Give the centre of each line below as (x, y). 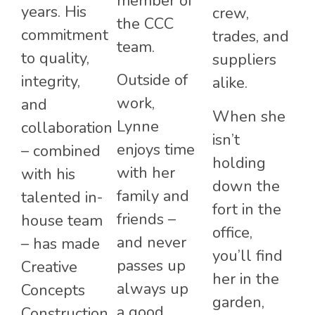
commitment (65, 36)
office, (232, 232)
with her (146, 173)
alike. (230, 83)
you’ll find (247, 256)
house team (62, 221)
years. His (54, 12)
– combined (61, 152)
